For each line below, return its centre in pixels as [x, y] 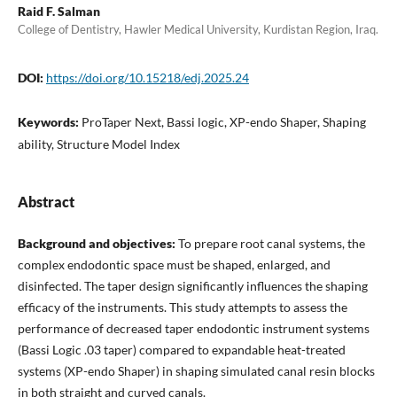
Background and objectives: [97, 243]
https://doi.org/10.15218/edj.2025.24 [147, 77]
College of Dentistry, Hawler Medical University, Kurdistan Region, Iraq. [198, 29]
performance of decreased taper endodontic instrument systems [193, 328]
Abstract [46, 201]
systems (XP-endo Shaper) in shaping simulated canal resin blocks [196, 371]
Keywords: [49, 121]
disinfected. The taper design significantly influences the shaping [192, 286]
